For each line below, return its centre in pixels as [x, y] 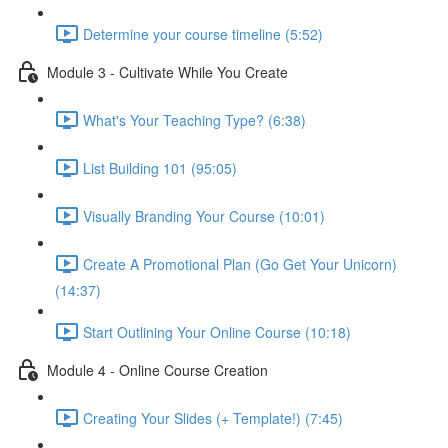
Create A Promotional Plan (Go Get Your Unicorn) [240, 263]
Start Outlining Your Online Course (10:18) [217, 331]
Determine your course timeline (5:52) [203, 33]
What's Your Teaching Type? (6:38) [194, 119]
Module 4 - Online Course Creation [157, 369]
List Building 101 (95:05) [160, 167]
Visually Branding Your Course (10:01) [204, 215]
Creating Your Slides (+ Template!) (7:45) [213, 417]
